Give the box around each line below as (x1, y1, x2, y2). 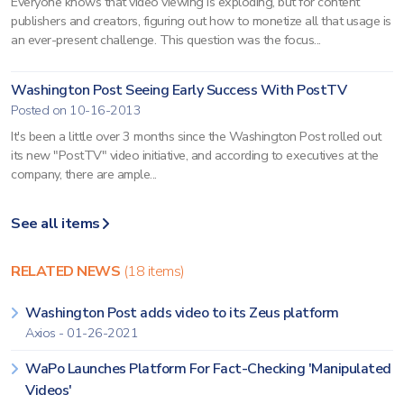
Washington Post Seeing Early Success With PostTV (11, 80, 346, 100)
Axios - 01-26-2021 (25, 324, 138, 342)
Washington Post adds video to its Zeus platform (25, 303, 339, 323)
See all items (11, 214, 100, 234)
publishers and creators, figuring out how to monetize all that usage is (11, 12, 391, 30)
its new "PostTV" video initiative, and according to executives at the (11, 146, 379, 164)
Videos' (25, 381, 72, 400)
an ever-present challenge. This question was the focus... (11, 31, 321, 49)
